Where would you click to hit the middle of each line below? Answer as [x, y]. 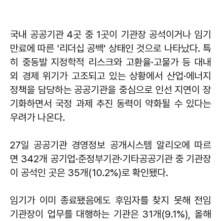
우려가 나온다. [37, 118]
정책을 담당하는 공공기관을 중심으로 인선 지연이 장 [110, 90]
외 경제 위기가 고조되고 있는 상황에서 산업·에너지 [110, 76]
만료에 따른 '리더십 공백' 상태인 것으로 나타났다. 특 [110, 49]
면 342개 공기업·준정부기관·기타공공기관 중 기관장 [110, 159]
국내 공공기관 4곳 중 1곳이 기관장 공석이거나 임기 [110, 35]
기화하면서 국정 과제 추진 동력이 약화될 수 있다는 [110, 104]
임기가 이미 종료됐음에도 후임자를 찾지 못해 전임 [110, 201]
